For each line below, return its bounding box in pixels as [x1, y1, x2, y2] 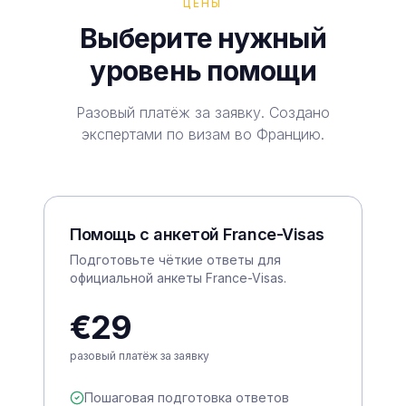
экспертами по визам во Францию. [82, 124, 324, 143]
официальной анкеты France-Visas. [70, 269, 286, 285]
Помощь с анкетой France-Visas [70, 224, 324, 244]
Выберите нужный [80, 21, 326, 54]
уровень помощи [90, 53, 316, 87]
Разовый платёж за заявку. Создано [76, 102, 330, 121]
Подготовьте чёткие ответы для [70, 251, 281, 267]
